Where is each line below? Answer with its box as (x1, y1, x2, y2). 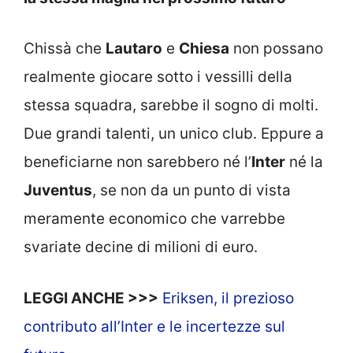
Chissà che (24, 39, 106, 58)
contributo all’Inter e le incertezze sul (24, 317, 285, 336)
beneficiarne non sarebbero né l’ (24, 153, 251, 171)
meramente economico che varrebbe (24, 210, 285, 228)
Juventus (24, 181, 92, 199)
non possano (229, 39, 323, 58)
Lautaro (106, 39, 162, 58)
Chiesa (179, 39, 229, 58)
